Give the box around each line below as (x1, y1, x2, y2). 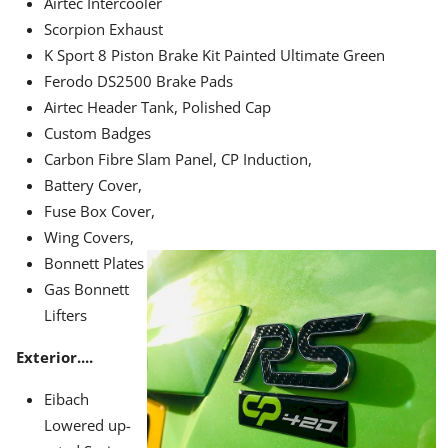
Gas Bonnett (44, 279, 129, 300)
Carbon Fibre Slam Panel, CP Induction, (44, 149, 312, 170)
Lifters (44, 305, 87, 326)
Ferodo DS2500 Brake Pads (44, 71, 233, 92)
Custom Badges (44, 123, 151, 144)
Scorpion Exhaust (44, 19, 163, 40)
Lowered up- (44, 415, 131, 436)
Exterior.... (16, 347, 93, 368)
